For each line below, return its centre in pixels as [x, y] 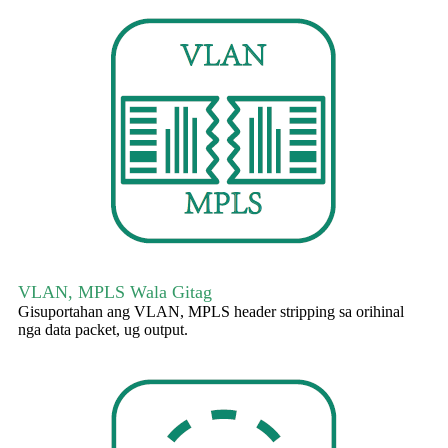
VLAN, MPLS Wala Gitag [115, 292]
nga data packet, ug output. [103, 330]
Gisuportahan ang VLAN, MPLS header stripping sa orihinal [211, 312]
